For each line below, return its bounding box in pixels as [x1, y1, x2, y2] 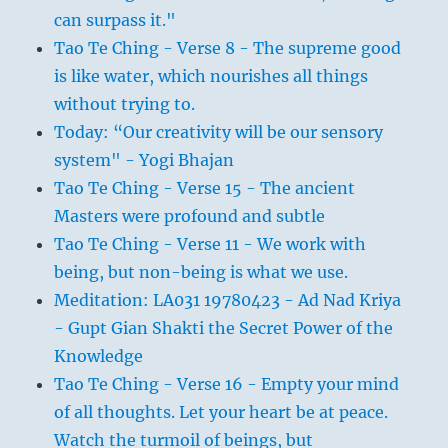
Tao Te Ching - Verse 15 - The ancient [54, 178, 356, 199]
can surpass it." [54, 10, 177, 31]
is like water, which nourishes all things [54, 66, 369, 87]
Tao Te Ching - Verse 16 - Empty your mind [54, 374, 400, 395]
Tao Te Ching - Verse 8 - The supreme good [54, 38, 402, 59]
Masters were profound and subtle [54, 206, 326, 227]
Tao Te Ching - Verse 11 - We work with [54, 234, 367, 255]
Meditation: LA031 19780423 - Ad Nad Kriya [54, 290, 402, 311]
